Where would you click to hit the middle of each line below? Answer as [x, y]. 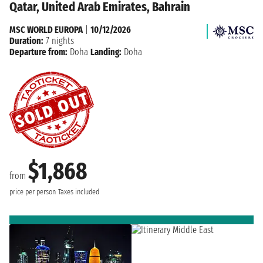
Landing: [106, 52]
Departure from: [38, 52]
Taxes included [79, 192]
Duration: [26, 41]
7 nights [59, 41]
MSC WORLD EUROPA [46, 30]
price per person [33, 192]
